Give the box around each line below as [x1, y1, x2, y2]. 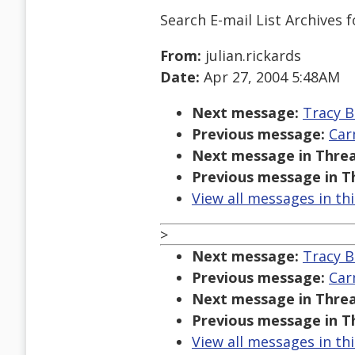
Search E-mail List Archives [160, 10, 342, 29]
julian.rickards [201, 46, 301, 66]
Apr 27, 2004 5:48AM [200, 67, 340, 87]
